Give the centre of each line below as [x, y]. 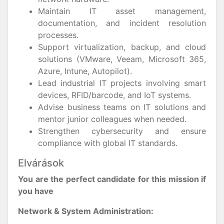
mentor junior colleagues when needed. [112, 119]
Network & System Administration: [86, 211]
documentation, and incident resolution [122, 23]
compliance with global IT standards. [108, 143]
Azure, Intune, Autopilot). [85, 71]
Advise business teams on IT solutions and [122, 107]
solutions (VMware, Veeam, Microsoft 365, [122, 59]
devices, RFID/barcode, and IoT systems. [114, 95]
